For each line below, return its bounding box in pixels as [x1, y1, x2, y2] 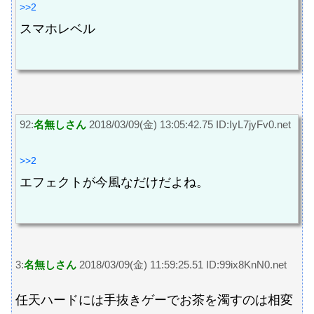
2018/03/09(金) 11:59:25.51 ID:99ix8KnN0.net [76, 258, 287, 271]
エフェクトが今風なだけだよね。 [20, 175, 209, 190]
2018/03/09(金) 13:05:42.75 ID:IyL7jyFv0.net [86, 118, 291, 130]
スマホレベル [20, 21, 95, 36]
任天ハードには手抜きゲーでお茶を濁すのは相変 [15, 293, 293, 308]
